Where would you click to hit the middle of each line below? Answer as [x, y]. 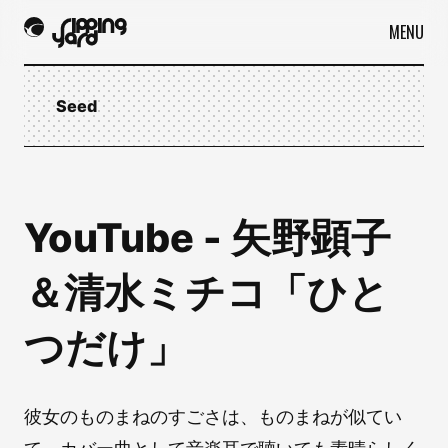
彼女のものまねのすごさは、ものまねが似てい [213, 416]
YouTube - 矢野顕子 [207, 237]
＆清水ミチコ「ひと [206, 292]
